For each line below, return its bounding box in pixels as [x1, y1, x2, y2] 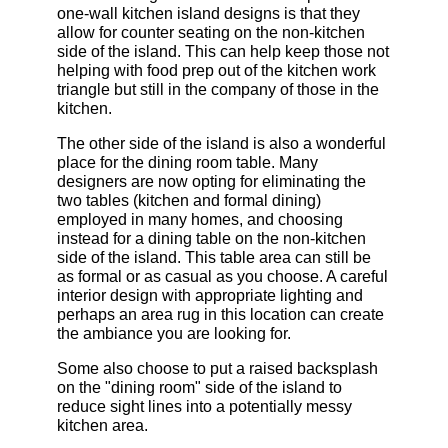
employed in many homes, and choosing [56, 210, 343, 228]
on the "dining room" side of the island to [56, 378, 342, 396]
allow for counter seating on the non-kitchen [56, 23, 365, 41]
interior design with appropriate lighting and [56, 286, 363, 304]
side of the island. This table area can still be [56, 248, 371, 266]
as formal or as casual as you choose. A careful [56, 267, 388, 285]
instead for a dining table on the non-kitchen [56, 229, 366, 247]
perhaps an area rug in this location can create [56, 305, 384, 323]
